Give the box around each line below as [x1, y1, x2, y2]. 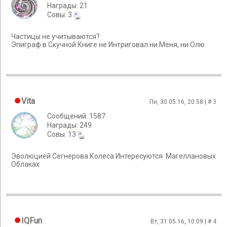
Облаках [11, 160, 40, 169]
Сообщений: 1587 [47, 112, 105, 120]
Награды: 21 [47, 2, 88, 10]
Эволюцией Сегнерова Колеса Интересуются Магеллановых [11, 152, 216, 161]
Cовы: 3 [47, 11, 73, 19]
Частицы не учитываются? [11, 32, 100, 41]
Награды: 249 [47, 121, 92, 129]
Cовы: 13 [47, 130, 78, 138]
